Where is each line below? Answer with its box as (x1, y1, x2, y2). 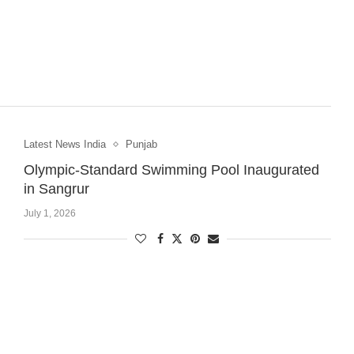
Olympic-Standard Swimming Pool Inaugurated (23, 162, 319, 179)
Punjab (125, 138, 157, 151)
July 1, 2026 (23, 208, 76, 220)
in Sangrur (23, 181, 89, 198)
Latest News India (23, 138, 106, 151)
